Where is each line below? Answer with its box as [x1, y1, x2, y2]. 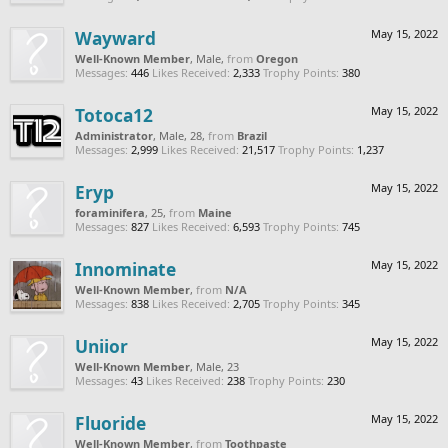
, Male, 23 [190, 358, 239, 374]
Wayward [75, 25, 156, 50]
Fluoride [75, 410, 146, 435]
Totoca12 [75, 102, 153, 127]
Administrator [75, 127, 153, 143]
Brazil [237, 127, 267, 143]
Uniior [75, 333, 128, 358]
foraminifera [75, 204, 145, 220]
